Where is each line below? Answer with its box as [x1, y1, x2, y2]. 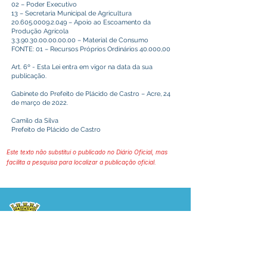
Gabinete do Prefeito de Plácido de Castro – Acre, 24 [11, 90, 170, 98]
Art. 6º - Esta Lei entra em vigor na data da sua [11, 63, 153, 71]
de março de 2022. [11, 99, 68, 107]
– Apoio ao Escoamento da [67, 18, 151, 26]
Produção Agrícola [11, 27, 69, 35]
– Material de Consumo [76, 36, 148, 44]
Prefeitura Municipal [52, 217, 162, 230]
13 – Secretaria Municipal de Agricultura [11, 10, 132, 17]
